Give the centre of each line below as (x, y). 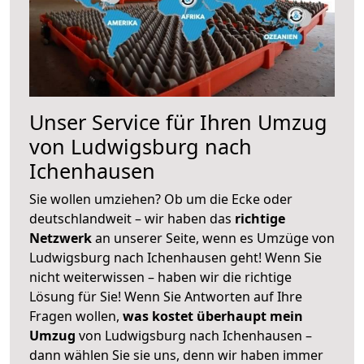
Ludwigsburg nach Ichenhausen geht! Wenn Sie (175, 257)
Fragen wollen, (76, 316)
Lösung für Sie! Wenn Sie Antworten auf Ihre (166, 296)
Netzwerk (62, 238)
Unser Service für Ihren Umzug (178, 121)
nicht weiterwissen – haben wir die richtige (160, 277)
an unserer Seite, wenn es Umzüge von (215, 238)
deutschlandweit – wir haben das (132, 218)
